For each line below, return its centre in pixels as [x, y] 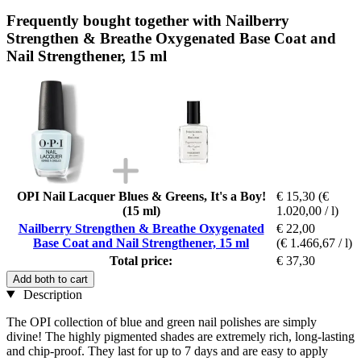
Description [51, 294]
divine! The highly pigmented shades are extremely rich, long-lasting [180, 336]
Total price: [141, 260]
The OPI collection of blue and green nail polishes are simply [162, 322]
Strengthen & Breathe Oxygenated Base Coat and [171, 38]
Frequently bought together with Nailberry [148, 20]
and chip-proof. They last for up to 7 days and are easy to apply [167, 351]
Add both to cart [50, 279]
